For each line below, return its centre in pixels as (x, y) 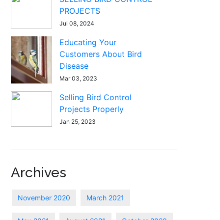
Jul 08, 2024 (77, 23)
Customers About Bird (101, 54)
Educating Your (88, 42)
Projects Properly (92, 109)
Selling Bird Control (96, 97)
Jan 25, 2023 (78, 122)
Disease (74, 66)
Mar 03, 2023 (79, 78)
